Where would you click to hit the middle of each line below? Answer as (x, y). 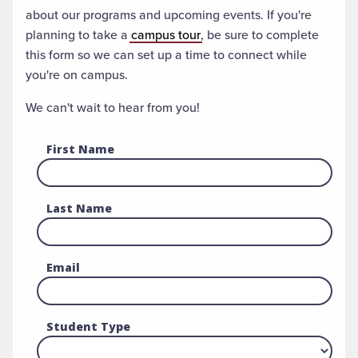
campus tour (166, 35)
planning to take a (78, 35)
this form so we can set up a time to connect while (166, 55)
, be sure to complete (260, 35)
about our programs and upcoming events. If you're (169, 15)
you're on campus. (78, 75)
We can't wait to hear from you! (114, 107)
